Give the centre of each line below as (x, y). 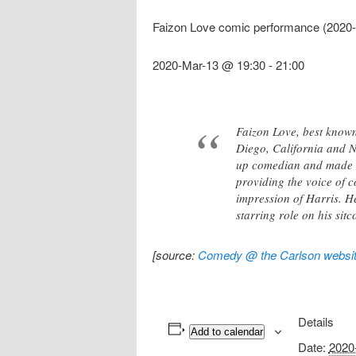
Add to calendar (226, 331)
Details (315, 321)
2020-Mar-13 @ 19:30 (209, 65)
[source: (175, 254)
